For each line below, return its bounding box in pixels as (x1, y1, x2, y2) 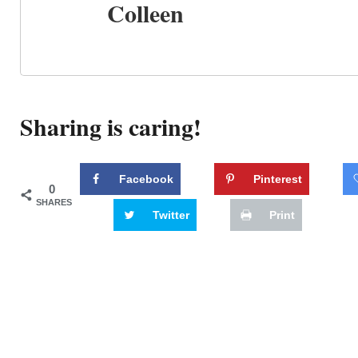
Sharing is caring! (20, 109, 201, 144)
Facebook (119, 172, 173, 185)
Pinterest (253, 172, 302, 185)
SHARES (36, 197, 72, 207)
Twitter (153, 208, 189, 221)
